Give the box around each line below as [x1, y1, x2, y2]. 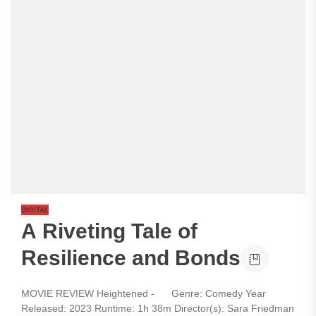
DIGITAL [21, 206, 49, 214]
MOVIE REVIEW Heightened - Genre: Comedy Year [21, 288, 266, 299]
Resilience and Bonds [21, 246, 241, 269]
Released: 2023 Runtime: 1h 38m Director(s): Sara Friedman [21, 303, 294, 314]
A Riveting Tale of [21, 219, 197, 243]
